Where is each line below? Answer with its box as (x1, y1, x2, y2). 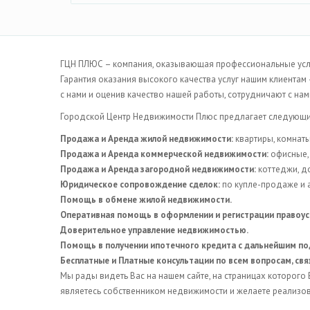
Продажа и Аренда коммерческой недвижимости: (60, 147, 268, 160)
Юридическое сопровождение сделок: (60, 178, 220, 190)
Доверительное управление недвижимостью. (60, 224, 248, 236)
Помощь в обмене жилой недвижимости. (60, 193, 232, 206)
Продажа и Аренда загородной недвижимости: (60, 163, 256, 175)
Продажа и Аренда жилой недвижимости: (60, 132, 233, 145)
